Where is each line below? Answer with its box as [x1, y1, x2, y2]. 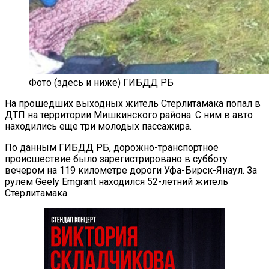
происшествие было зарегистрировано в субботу [5, 153, 228, 165]
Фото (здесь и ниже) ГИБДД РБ [29, 76, 174, 88]
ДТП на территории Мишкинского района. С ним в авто [5, 109, 253, 121]
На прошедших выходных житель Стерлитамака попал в [5, 97, 261, 109]
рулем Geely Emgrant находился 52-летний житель [5, 175, 228, 187]
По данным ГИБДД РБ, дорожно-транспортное [5, 141, 219, 153]
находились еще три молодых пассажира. [5, 120, 192, 132]
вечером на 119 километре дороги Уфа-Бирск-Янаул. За [5, 164, 257, 176]
